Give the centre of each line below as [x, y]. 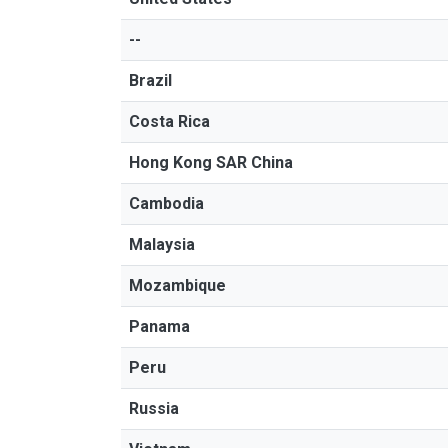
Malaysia [162, 244]
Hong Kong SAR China [211, 162]
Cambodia [166, 203]
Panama [159, 326]
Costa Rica [169, 121]
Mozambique [177, 285]
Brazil [150, 80]
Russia [154, 408]
